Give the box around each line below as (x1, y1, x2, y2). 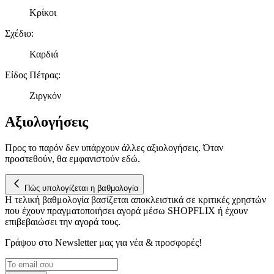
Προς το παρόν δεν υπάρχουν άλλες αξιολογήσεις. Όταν (5, 142, 223, 153)
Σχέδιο (5, 28, 31, 39)
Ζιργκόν (29, 90, 61, 101)
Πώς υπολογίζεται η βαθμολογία (24, 183, 139, 193)
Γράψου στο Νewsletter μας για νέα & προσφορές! (5, 237, 202, 248)
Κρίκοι (29, 7, 56, 18)
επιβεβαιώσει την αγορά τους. (5, 216, 120, 227)
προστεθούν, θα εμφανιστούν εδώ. (5, 153, 140, 164)
